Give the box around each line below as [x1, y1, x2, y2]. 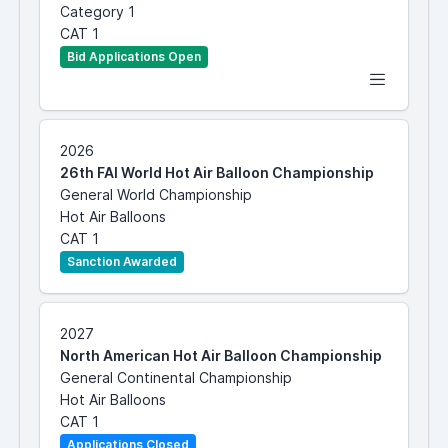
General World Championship [60, 186, 252, 204]
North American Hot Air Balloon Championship [60, 347, 382, 365]
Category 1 [60, 3, 135, 21]
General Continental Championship [60, 369, 292, 387]
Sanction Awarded [67, 254, 177, 270]
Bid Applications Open [67, 49, 201, 65]
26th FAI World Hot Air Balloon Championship [60, 164, 374, 182]
